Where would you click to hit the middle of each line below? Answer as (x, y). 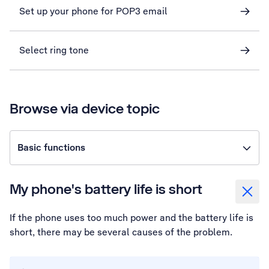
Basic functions (51, 147)
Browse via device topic (85, 108)
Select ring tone (54, 50)
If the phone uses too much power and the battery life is (131, 218)
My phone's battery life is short (106, 189)
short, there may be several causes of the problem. (121, 232)
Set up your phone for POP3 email (93, 11)
